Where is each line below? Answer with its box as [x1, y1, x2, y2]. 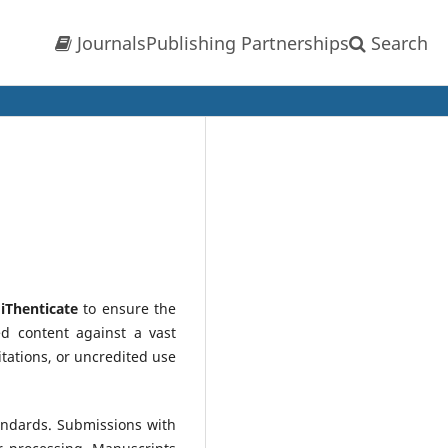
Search [366, 30, 428, 55]
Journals [72, 30, 146, 55]
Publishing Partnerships [146, 30, 349, 55]
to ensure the [77, 298, 176, 318]
